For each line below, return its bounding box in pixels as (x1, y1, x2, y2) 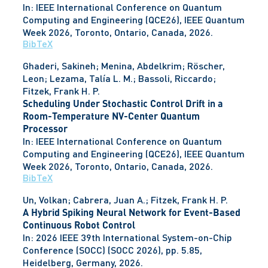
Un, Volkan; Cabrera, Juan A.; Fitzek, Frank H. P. (23, 194, 228, 206)
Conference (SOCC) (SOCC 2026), (23, 244, 166, 256)
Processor (23, 122, 68, 135)
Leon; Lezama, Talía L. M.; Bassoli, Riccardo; (23, 72, 216, 84)
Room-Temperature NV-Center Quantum (23, 109, 200, 123)
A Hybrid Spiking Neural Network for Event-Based (23, 206, 240, 219)
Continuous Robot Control (23, 218, 135, 232)
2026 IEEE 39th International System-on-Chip (36, 232, 232, 243)
